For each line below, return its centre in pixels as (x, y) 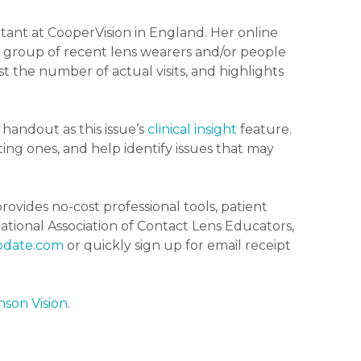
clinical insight (192, 130)
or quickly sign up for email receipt (177, 246)
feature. (264, 130)
